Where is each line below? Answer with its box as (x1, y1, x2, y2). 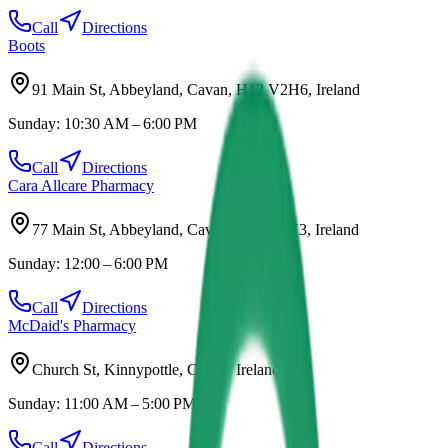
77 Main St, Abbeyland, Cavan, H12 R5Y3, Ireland (32, 220, 359, 238)
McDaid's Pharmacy (8, 316, 136, 334)
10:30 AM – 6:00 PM (64, 114, 197, 132)
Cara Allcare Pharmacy (8, 176, 154, 194)
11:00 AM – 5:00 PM (64, 394, 196, 412)
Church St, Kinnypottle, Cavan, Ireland (32, 360, 280, 378)
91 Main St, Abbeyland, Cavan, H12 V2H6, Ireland (32, 80, 360, 98)
